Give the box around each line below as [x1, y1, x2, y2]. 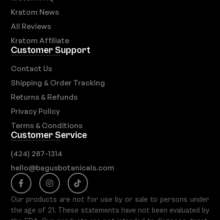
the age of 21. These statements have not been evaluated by [11, 206, 209, 215]
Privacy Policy [11, 107, 60, 116]
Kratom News [11, 7, 59, 17]
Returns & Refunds [11, 92, 78, 102]
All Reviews [11, 22, 52, 31]
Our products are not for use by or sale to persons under [11, 195, 209, 204]
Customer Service [11, 130, 87, 141]
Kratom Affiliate [11, 36, 70, 46]
